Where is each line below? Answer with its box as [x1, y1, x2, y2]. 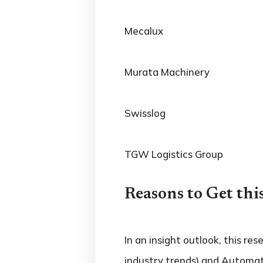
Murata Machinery [124, 66, 210, 78]
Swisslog [124, 107, 166, 119]
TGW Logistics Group [124, 148, 223, 160]
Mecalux [124, 25, 163, 37]
